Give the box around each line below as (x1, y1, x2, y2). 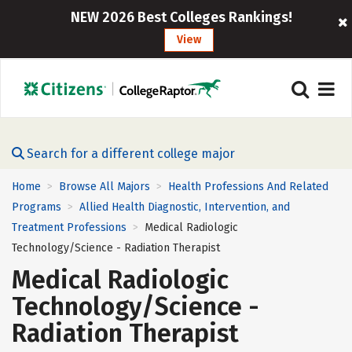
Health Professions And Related (168, 180, 328, 193)
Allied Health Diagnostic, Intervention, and (79, 200, 290, 214)
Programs (12, 200, 61, 214)
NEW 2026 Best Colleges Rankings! (70, 9, 292, 26)
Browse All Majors (59, 180, 150, 193)
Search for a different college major (27, 146, 235, 161)
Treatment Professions (12, 221, 126, 235)
